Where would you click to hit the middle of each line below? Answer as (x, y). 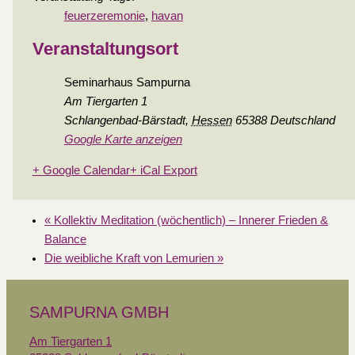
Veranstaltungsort (105, 48)
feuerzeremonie (104, 15)
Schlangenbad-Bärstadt (124, 120)
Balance (65, 240)
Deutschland (302, 120)
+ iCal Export (163, 170)
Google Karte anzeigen (123, 139)
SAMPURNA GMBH (99, 312)
